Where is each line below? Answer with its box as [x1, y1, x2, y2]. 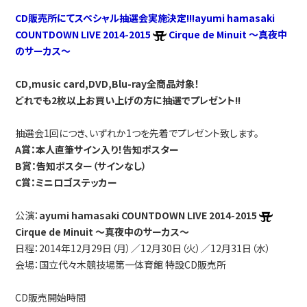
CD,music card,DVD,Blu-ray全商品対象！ [15, 77, 200, 90]
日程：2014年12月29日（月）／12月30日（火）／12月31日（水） [15, 241, 271, 255]
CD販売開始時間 [15, 291, 86, 304]
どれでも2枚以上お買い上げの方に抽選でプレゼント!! [15, 93, 241, 107]
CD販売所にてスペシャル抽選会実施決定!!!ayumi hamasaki [15, 11, 275, 25]
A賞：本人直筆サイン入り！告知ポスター [15, 143, 180, 156]
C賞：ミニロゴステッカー [15, 175, 118, 189]
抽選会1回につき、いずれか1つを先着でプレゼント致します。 [15, 126, 260, 140]
